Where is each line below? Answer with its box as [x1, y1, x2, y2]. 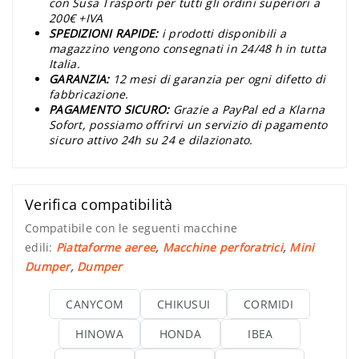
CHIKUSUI [157, 296, 210, 313]
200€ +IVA [49, 10, 103, 26]
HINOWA [75, 326, 123, 342]
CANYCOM [66, 296, 123, 313]
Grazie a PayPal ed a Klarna [172, 102, 325, 118]
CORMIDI [244, 296, 293, 313]
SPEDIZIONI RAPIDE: [49, 26, 159, 42]
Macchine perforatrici [162, 240, 283, 256]
